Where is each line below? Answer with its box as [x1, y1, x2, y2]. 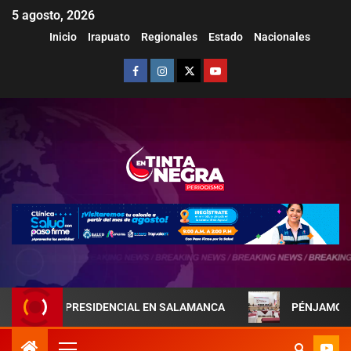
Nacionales [253, 31, 310, 44]
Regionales [140, 31, 197, 44]
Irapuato [87, 31, 130, 44]
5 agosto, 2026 [12, 8, 95, 24]
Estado [208, 31, 243, 44]
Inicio [49, 31, 77, 44]
